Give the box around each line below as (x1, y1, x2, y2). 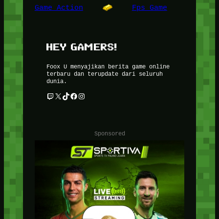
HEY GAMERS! (46, 41, 117, 53)
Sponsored (94, 129, 125, 137)
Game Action (34, 3, 83, 12)
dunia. (46, 77, 67, 85)
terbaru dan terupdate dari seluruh (46, 69, 163, 77)
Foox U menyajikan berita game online (46, 62, 170, 70)
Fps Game (131, 3, 167, 12)
